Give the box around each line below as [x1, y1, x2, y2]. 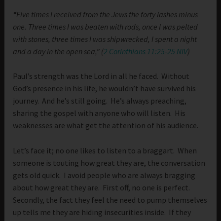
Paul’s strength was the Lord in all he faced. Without [13, 71, 190, 81]
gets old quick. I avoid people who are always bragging [13, 170, 196, 180]
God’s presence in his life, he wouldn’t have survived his [13, 83, 196, 94]
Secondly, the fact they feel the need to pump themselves [13, 194, 208, 205]
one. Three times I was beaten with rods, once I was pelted [13, 21, 198, 32]
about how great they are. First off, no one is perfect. [13, 182, 192, 192]
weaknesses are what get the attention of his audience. [13, 120, 199, 131]
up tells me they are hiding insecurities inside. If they [13, 207, 191, 217]
